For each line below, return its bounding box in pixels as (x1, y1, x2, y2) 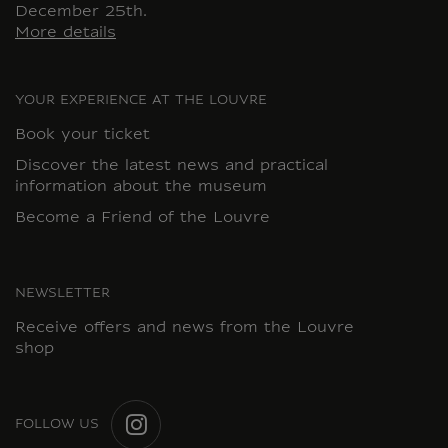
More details (15, 26, 116, 42)
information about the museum (15, 179, 267, 195)
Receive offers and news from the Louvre (15, 320, 354, 336)
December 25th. (15, 5, 147, 21)
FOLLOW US (15, 418, 99, 431)
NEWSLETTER (15, 288, 110, 301)
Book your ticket (15, 127, 150, 143)
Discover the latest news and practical (15, 158, 328, 174)
